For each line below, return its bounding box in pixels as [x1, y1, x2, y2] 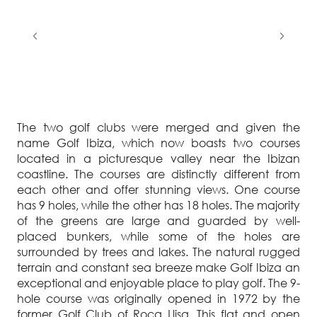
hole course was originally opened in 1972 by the [17, 292, 300, 306]
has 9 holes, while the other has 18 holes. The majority [17, 198, 300, 213]
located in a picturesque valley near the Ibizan [17, 151, 300, 166]
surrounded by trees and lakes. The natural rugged [17, 245, 300, 260]
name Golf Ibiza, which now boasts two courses [17, 136, 300, 151]
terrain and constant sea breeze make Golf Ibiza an [17, 260, 300, 275]
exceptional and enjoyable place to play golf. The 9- [17, 276, 300, 291]
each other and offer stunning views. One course [17, 183, 300, 197]
